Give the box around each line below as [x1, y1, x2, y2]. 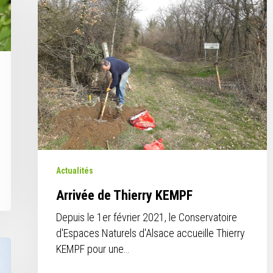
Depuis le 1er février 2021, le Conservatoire [56, 211, 238, 224]
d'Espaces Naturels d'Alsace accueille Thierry [56, 227, 246, 240]
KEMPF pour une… [56, 243, 130, 256]
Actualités [56, 166, 94, 176]
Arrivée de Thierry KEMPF [56, 188, 193, 204]
